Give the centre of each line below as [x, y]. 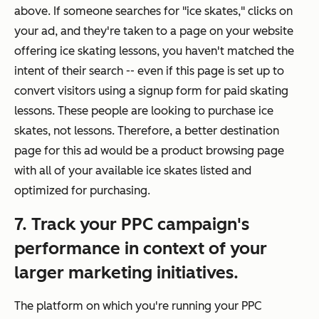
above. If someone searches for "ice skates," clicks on [153, 11]
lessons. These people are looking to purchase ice [144, 111]
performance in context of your [141, 249]
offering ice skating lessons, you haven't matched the [154, 51]
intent [30, 71]
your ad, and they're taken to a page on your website [154, 31]
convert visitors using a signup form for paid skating [151, 91]
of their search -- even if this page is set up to [164, 71]
